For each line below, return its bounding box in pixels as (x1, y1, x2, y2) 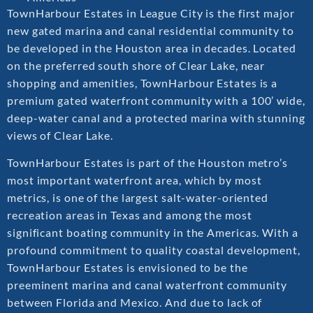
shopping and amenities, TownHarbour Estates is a (7, 76, 278, 90)
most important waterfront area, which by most (7, 173, 262, 187)
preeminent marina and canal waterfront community (7, 278, 288, 292)
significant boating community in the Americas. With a (7, 226, 298, 240)
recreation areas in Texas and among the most (7, 208, 252, 222)
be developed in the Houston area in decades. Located (7, 41, 296, 55)
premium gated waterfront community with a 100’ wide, (7, 94, 305, 108)
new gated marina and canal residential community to (7, 24, 294, 38)
